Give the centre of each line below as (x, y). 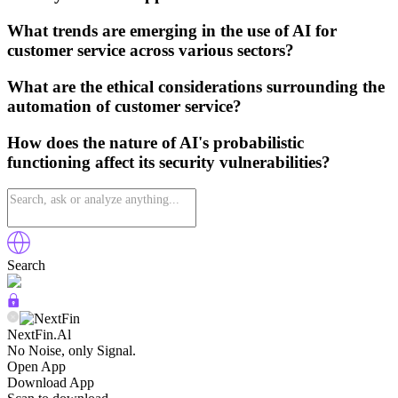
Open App (36, 367)
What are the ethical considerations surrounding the (196, 86)
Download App (51, 383)
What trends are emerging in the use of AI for (172, 31)
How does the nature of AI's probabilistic (155, 142)
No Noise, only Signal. (72, 351)
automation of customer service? (124, 106)
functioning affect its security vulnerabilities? (169, 162)
